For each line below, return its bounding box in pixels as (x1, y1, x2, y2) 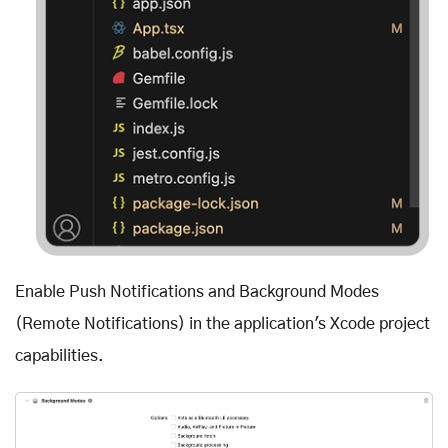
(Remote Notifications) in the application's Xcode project (15, 316, 430, 333)
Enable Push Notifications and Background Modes (15, 284, 379, 301)
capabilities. (15, 348, 104, 365)
